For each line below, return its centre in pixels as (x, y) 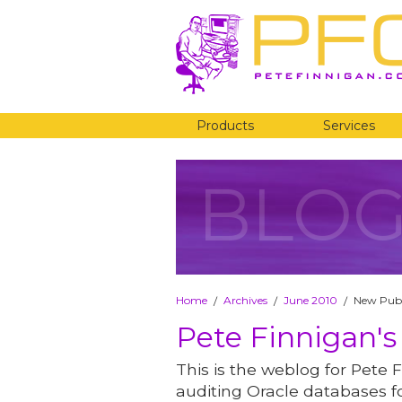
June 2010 (310, 300)
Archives (245, 300)
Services (350, 126)
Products (225, 126)
